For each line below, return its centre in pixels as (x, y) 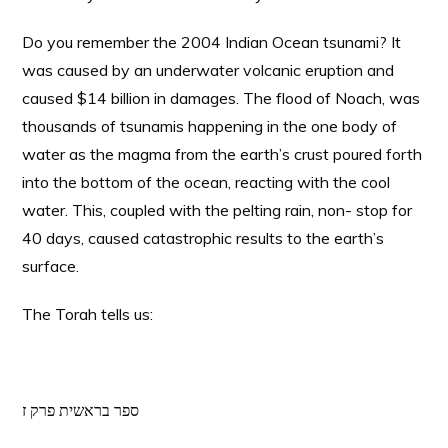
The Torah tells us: (88, 314)
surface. (51, 266)
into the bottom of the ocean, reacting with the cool (206, 182)
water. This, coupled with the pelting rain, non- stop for (217, 210)
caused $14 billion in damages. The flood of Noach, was (221, 98)
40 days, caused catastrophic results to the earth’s (203, 238)
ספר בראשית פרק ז (81, 410)
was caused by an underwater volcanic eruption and (208, 70)
